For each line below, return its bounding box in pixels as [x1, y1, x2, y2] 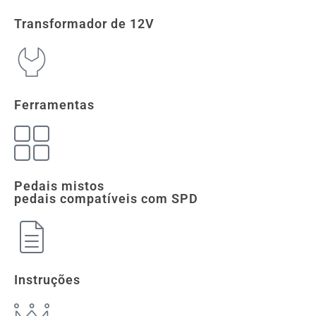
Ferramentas [14, 97, 95, 112]
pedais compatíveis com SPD [14, 190, 198, 206]
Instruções [14, 272, 80, 287]
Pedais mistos [14, 178, 104, 193]
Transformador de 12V [14, 16, 154, 31]
